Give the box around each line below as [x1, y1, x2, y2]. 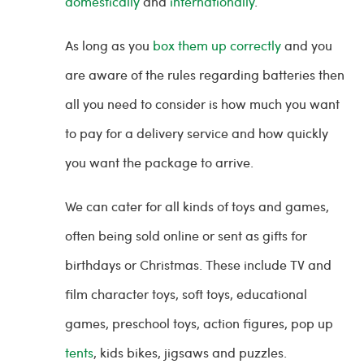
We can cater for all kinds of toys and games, [65, 197, 329, 214]
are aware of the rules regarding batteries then [65, 66, 344, 83]
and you [281, 37, 332, 54]
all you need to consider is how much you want [65, 95, 340, 112]
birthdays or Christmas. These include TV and [65, 256, 331, 273]
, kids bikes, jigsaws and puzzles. [93, 344, 287, 361]
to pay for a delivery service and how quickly [65, 124, 328, 141]
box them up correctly [153, 37, 281, 54]
